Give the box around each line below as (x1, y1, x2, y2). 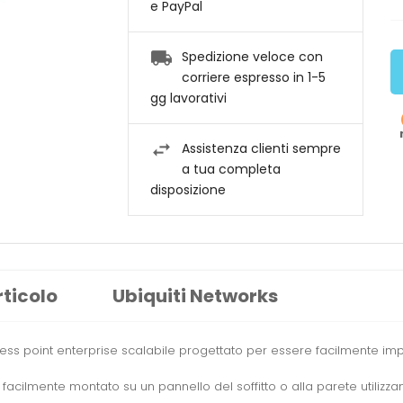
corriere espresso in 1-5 (181, 68, 326, 87)
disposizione (149, 181, 226, 200)
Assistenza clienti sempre (181, 139, 341, 158)
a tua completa (181, 160, 281, 179)
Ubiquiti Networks (112, 283, 278, 309)
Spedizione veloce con (181, 48, 323, 67)
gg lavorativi (149, 89, 227, 108)
